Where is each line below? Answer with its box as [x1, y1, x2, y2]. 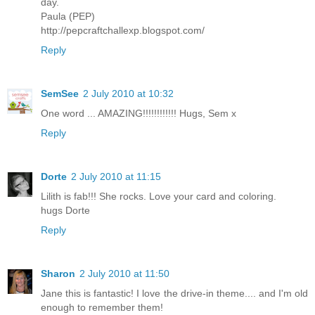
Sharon [41, 267, 75, 279]
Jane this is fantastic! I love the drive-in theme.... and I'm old [41, 287, 308, 299]
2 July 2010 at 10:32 [83, 87, 174, 99]
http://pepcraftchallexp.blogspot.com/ [41, 24, 205, 36]
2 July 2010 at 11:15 [71, 170, 161, 182]
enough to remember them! [41, 301, 163, 313]
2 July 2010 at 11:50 [79, 267, 169, 279]
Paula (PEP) [41, 10, 95, 22]
